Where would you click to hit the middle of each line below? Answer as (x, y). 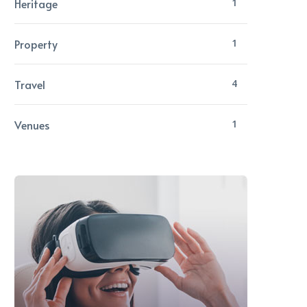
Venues (32, 124)
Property (36, 44)
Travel (30, 84)
